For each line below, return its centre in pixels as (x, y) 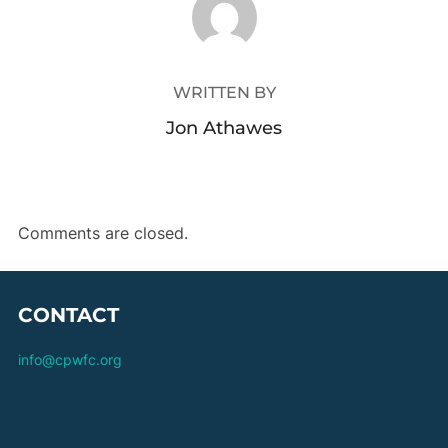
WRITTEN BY (224, 92)
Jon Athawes (224, 127)
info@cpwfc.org (69, 359)
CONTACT (68, 314)
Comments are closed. (102, 232)
